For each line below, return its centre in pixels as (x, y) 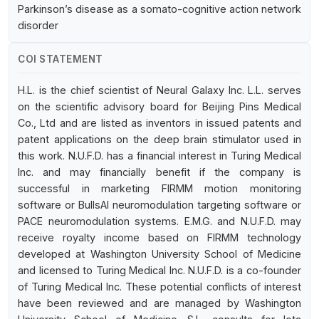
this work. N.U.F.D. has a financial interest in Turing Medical (159, 156)
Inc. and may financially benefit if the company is (159, 172)
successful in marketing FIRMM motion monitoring (159, 189)
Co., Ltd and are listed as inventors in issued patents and (159, 123)
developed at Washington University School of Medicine (159, 254)
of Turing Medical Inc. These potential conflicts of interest (159, 287)
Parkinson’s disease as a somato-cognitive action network (159, 9)
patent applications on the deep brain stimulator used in (159, 140)
